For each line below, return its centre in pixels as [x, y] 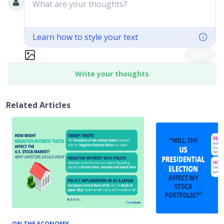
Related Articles [38, 105]
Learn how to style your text [85, 37]
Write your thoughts [112, 74]
